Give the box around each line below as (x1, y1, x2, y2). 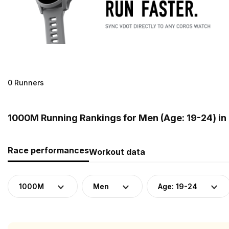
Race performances (8, 145, 89, 155)
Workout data (89, 146, 145, 157)
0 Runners (8, 78, 44, 87)
